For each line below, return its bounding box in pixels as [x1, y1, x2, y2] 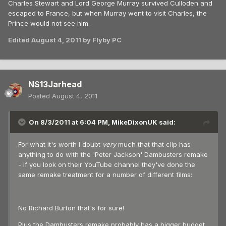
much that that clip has [116, 140, 191, 149]
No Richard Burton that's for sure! [18, 204, 124, 212]
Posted [28, 92, 52, 100]
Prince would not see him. [8, 19, 90, 27]
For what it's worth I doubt [18, 140, 102, 149]
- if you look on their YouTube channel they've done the [18, 160, 195, 169]
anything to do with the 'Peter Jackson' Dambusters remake [18, 150, 208, 159]
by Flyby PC [81, 35, 122, 44]
